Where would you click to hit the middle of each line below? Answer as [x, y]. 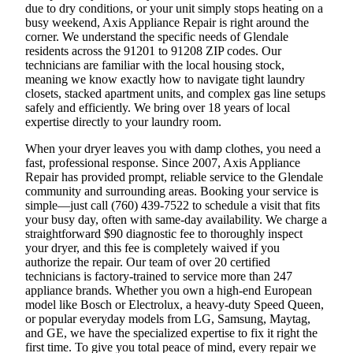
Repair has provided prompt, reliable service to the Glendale [174, 176]
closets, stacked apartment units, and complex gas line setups [175, 93]
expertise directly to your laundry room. [123, 121]
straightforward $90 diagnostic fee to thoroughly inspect [164, 233]
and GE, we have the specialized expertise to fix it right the [171, 333]
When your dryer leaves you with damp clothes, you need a [173, 148]
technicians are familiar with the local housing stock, [155, 65]
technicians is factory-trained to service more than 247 [159, 276]
